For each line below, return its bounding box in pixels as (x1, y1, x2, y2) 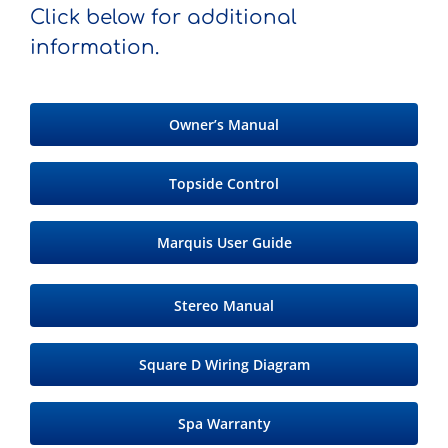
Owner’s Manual (169, 114, 279, 134)
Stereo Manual (174, 295, 274, 315)
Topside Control (169, 173, 279, 193)
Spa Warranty (177, 413, 271, 433)
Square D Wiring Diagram (138, 354, 310, 374)
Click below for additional (30, 5, 297, 29)
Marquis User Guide (156, 232, 292, 252)
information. (30, 35, 159, 59)
